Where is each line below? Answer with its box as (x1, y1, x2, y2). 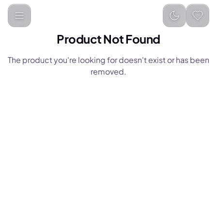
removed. (91, 66, 126, 77)
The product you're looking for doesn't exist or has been (8, 55, 209, 65)
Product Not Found (57, 31, 160, 46)
